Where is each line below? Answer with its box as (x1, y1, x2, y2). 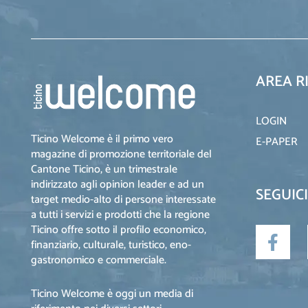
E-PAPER (256, 133, 298, 151)
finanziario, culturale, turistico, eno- (31, 236, 191, 254)
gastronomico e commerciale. (31, 251, 166, 269)
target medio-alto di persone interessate (31, 190, 216, 209)
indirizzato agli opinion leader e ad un (31, 175, 204, 194)
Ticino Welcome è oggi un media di (31, 285, 193, 303)
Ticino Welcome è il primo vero (31, 130, 173, 148)
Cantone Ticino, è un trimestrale (31, 160, 177, 179)
